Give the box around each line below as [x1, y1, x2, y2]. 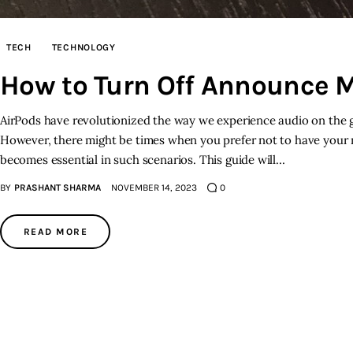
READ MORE [24, 225, 87, 237]
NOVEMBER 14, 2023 [110, 181, 197, 193]
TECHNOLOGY [51, 41, 116, 53]
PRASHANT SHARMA [13, 181, 101, 193]
